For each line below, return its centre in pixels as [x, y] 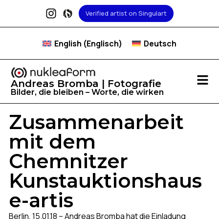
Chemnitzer [68, 161]
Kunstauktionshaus [105, 180]
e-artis [41, 200]
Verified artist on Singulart [126, 13]
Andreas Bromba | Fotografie [86, 84]
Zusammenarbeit [96, 122]
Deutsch [160, 43]
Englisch [103, 43]
